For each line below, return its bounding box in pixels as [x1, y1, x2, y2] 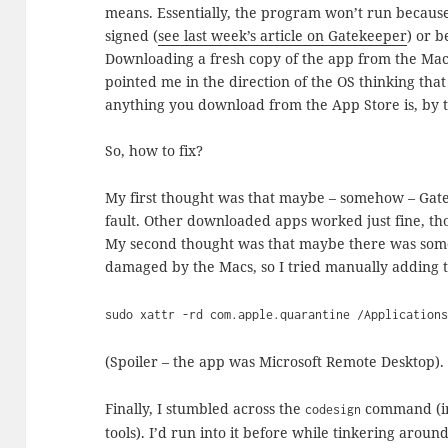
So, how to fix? [105, 141, 204, 161]
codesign [305, 401, 362, 417]
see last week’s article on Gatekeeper [158, 25, 408, 45]
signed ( [105, 25, 159, 45]
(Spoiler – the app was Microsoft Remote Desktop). [105, 352, 445, 372]
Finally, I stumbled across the [105, 398, 306, 418]
